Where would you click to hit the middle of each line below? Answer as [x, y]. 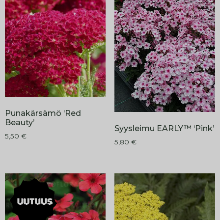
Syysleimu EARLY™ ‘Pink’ [164, 128]
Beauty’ [20, 122]
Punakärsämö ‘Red [43, 113]
